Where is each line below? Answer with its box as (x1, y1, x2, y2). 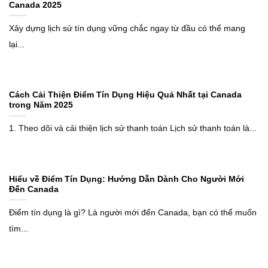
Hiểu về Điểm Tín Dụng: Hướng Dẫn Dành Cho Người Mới (9, 174, 244, 184)
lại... (9, 39, 25, 49)
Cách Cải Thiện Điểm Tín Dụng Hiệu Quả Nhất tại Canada (9, 90, 242, 100)
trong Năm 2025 (9, 100, 73, 110)
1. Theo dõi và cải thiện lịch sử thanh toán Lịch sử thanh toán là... (9, 124, 257, 133)
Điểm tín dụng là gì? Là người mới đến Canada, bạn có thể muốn (9, 208, 257, 217)
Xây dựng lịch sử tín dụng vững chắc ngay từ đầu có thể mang (9, 23, 245, 33)
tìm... (9, 224, 28, 233)
